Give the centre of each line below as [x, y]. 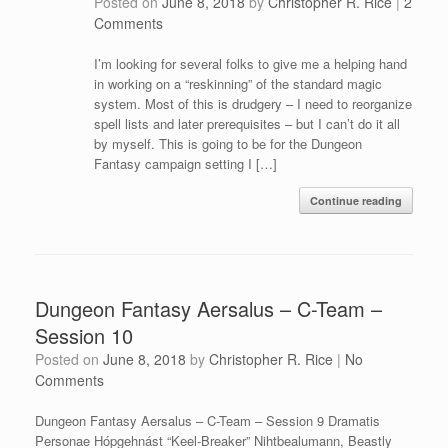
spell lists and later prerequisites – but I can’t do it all [246, 123]
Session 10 [84, 335]
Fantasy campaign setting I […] [185, 163]
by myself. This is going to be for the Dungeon [227, 143]
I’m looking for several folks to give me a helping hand [250, 63]
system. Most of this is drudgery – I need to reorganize [252, 103]
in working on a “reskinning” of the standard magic [237, 83]
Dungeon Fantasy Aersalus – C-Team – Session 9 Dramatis [207, 420]
